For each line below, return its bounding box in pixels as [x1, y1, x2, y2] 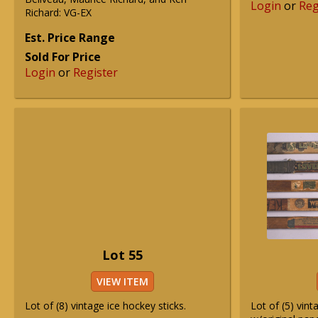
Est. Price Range [25, 30, 115, 45]
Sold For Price [25, 49, 101, 65]
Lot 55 [102, 246, 143, 263]
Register [73, 65, 118, 80]
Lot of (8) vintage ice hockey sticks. [25, 299, 186, 312]
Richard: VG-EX [25, 6, 92, 19]
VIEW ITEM [96, 275, 148, 288]
